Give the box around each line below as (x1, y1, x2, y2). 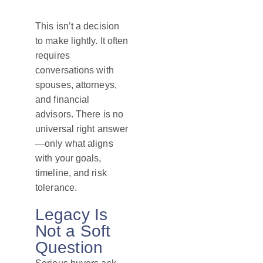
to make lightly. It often (35, 36, 129, 46)
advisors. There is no (35, 109, 124, 120)
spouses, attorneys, (35, 80, 117, 90)
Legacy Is (35, 205, 107, 224)
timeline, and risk (35, 168, 107, 178)
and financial (35, 95, 90, 105)
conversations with (35, 65, 114, 76)
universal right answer (35, 124, 129, 134)
